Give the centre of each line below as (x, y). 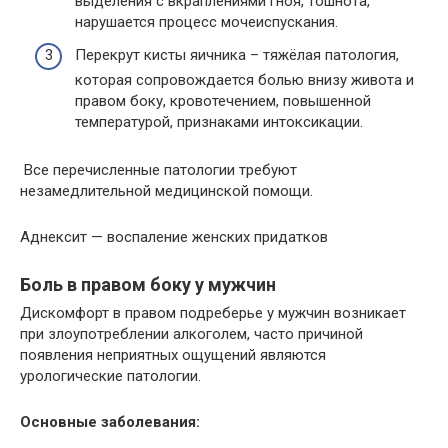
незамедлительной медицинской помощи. (168, 191)
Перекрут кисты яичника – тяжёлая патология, (237, 55)
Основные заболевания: (110, 422)
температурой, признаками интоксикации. (219, 122)
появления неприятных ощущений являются (173, 355)
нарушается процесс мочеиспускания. (206, 21)
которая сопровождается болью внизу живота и (244, 80)
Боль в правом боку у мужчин (148, 284)
